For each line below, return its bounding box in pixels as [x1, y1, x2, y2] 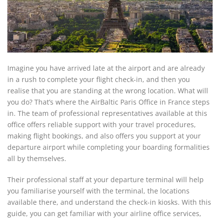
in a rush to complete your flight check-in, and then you [7, 75, 190, 84]
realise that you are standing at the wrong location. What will [7, 86, 208, 95]
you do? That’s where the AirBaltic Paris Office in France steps [7, 97, 210, 107]
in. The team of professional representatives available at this [7, 109, 207, 118]
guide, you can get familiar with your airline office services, [7, 209, 201, 218]
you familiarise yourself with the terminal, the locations [7, 186, 190, 195]
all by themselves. [7, 154, 68, 163]
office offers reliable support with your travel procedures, [7, 120, 196, 129]
